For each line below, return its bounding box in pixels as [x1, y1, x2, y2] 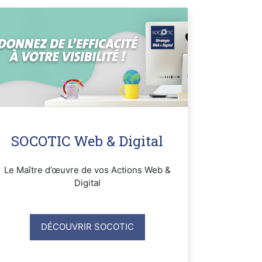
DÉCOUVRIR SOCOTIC [40, 221, 134, 233]
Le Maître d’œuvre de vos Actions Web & [4, 164, 171, 175]
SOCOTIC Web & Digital [11, 131, 164, 150]
